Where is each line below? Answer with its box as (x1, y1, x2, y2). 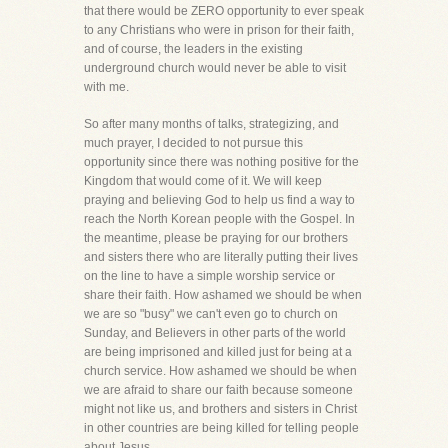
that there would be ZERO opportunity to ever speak (84, 4, 364, 18)
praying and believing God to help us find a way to (84, 193, 355, 207)
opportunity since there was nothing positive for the (84, 155, 359, 169)
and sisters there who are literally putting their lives (84, 250, 358, 264)
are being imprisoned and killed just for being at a (84, 345, 352, 359)
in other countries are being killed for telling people (84, 421, 359, 435)
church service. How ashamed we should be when (84, 364, 357, 378)
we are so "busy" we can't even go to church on (84, 307, 338, 321)
